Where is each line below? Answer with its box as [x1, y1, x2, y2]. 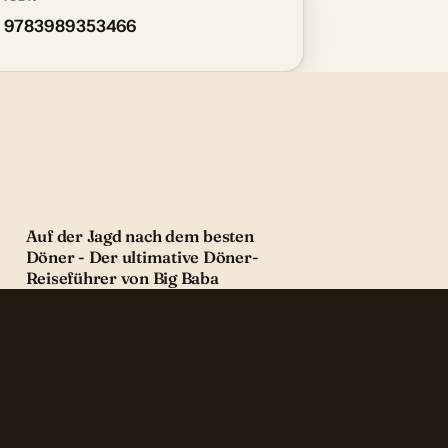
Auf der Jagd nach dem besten [25, 226, 254, 247]
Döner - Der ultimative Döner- [25, 247, 259, 268]
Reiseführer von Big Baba [25, 268, 219, 289]
